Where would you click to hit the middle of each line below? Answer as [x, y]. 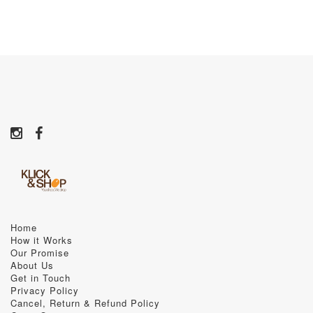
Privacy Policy [45, 291]
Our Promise [40, 253]
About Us [32, 265]
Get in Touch [41, 278]
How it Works [42, 240]
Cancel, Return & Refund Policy [85, 303]
